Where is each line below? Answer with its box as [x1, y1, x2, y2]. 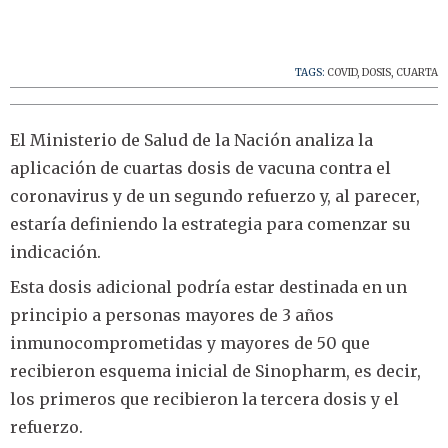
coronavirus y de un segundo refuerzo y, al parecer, [10, 185, 420, 206]
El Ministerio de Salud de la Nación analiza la [10, 129, 373, 150]
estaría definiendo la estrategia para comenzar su [10, 213, 411, 234]
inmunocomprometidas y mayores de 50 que [10, 332, 370, 353]
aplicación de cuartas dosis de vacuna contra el [10, 157, 391, 178]
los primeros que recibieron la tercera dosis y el [10, 388, 399, 409]
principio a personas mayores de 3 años [10, 304, 334, 325]
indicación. [10, 241, 101, 262]
